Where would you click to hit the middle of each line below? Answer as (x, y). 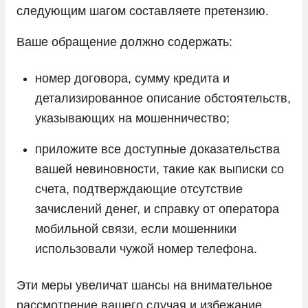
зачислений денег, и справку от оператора (157, 209)
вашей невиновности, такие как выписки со (159, 169)
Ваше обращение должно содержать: (126, 42)
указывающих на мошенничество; (132, 118)
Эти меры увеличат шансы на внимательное (144, 285)
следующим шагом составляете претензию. (143, 11)
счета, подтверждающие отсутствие (139, 189)
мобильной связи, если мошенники (136, 229)
